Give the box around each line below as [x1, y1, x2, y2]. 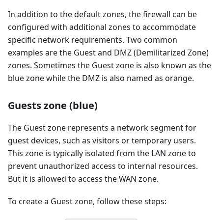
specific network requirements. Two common [8, 34, 177, 46]
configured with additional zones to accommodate [8, 22, 196, 33]
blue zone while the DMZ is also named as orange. [8, 73, 194, 84]
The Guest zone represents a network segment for [8, 122, 196, 134]
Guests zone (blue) [8, 99, 98, 112]
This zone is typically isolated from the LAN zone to [8, 148, 196, 159]
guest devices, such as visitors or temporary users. [8, 135, 196, 146]
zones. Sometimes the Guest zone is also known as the [8, 60, 211, 71]
